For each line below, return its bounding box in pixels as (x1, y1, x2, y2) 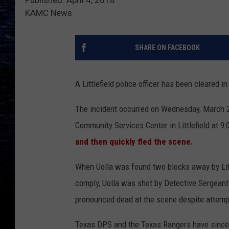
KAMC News (25, 7, 72, 18)
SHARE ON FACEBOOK (134, 43, 200, 52)
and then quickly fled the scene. (75, 136, 193, 147)
